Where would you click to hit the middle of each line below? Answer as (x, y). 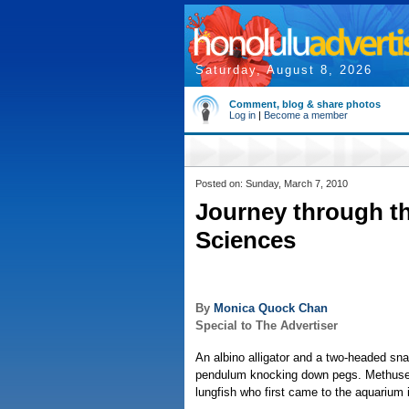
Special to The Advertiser (267, 326)
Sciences (246, 240)
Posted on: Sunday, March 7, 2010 (272, 184)
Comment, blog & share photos (305, 104)
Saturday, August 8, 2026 (284, 70)
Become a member (306, 115)
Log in (242, 115)
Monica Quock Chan (271, 309)
